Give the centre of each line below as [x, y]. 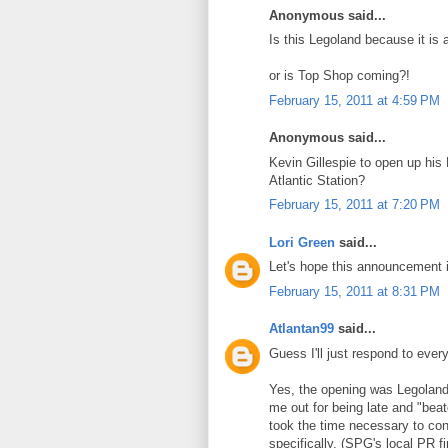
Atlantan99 [301, 329]
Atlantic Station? [317, 180]
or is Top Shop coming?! [339, 76]
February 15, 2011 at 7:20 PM [354, 205]
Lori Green [302, 242]
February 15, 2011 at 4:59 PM [354, 100]
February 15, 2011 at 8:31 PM [354, 291]
